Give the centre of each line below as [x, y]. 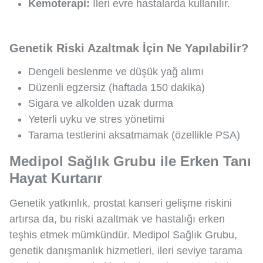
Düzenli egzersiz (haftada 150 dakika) [117, 88]
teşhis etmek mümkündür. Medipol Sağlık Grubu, [123, 235]
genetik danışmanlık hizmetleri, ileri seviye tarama [126, 251]
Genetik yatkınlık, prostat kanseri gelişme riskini [121, 203]
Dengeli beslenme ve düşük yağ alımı [116, 72]
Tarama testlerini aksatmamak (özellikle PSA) [134, 135]
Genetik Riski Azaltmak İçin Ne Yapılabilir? [129, 48]
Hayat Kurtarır [56, 178]
